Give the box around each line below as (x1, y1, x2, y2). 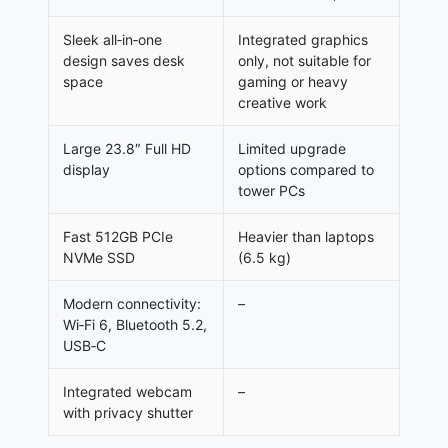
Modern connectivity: (63, 295, 201, 313)
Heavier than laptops (238, 228, 374, 246)
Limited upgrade (238, 140, 346, 158)
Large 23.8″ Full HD (63, 140, 191, 158)
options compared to (238, 161, 374, 179)
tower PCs (238, 182, 305, 200)
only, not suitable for (238, 52, 371, 70)
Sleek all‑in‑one (63, 31, 162, 49)
